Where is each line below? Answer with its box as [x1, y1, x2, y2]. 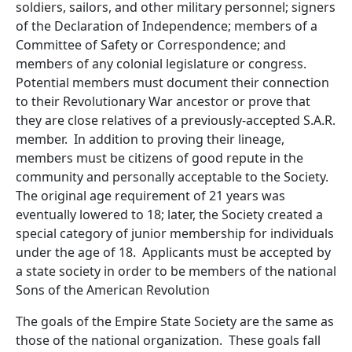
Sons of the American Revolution [16, 281, 210, 299]
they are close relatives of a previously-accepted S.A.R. [16, 112, 335, 129]
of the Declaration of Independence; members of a [16, 17, 317, 35]
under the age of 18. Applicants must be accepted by [16, 244, 331, 261]
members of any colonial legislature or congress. [16, 55, 306, 72]
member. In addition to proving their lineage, [16, 130, 284, 148]
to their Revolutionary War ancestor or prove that [16, 93, 310, 110]
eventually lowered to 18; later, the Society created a [16, 206, 323, 223]
